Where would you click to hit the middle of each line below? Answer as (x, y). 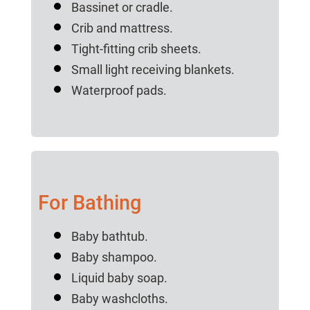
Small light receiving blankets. (153, 70)
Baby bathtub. (109, 237)
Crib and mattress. (122, 28)
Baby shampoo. (114, 257)
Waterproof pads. (119, 91)
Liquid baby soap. (119, 278)
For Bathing (89, 203)
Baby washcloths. (119, 299)
